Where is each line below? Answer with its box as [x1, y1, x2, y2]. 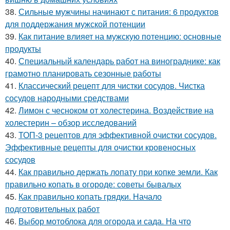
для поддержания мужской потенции [5, 17, 145, 30]
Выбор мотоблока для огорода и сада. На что [18, 215, 191, 227]
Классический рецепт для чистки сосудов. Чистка [18, 79, 205, 91]
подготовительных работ [5, 202, 100, 215]
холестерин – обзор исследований [5, 116, 137, 128]
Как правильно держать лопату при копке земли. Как [18, 165, 218, 178]
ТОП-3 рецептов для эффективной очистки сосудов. [18, 128, 217, 141]
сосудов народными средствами [5, 91, 129, 104]
